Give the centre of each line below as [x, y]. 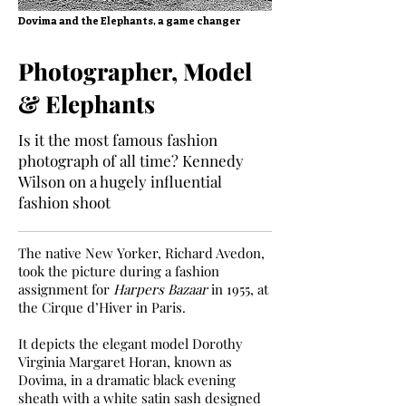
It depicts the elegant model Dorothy [130, 343]
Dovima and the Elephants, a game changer [130, 22]
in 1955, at [238, 289]
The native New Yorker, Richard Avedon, [141, 253]
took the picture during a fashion [119, 271]
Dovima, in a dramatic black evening [127, 380]
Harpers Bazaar [160, 289]
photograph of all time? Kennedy [131, 160]
